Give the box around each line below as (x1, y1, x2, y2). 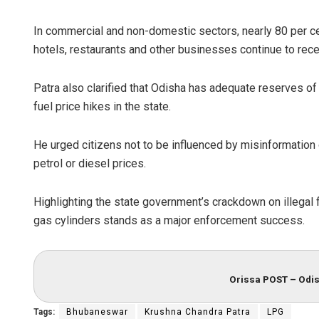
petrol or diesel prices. (33, 157, 146, 171)
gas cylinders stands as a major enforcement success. (33, 214, 305, 228)
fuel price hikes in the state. (33, 100, 171, 114)
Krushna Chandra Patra (145, 306, 251, 317)
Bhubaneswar (66, 306, 128, 317)
